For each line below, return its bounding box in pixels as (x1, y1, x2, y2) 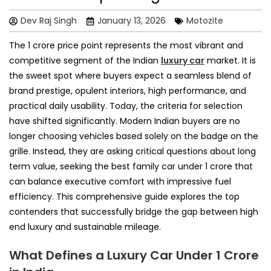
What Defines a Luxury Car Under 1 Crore (9, 247, 259, 264)
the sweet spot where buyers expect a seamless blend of (9, 70, 252, 82)
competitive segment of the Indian (9, 54, 161, 67)
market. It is (204, 54, 256, 67)
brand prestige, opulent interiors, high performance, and (9, 85, 246, 97)
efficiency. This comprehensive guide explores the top (9, 191, 240, 203)
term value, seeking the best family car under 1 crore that (9, 160, 253, 173)
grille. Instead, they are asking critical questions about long (9, 145, 256, 158)
